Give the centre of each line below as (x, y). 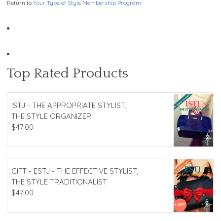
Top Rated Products (68, 74)
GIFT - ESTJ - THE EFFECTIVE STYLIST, (75, 171)
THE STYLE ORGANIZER (51, 116)
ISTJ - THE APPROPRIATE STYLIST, (69, 106)
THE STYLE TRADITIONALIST (59, 182)
